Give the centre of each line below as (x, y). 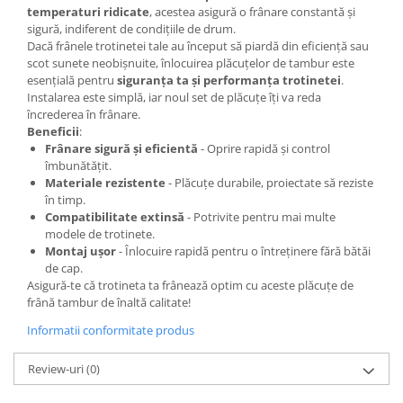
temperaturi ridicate (88, 12)
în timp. (65, 200)
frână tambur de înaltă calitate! (109, 302)
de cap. (64, 268)
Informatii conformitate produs (111, 330)
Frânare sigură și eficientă (121, 148)
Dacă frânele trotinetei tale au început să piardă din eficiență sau (198, 46)
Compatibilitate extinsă (115, 217)
